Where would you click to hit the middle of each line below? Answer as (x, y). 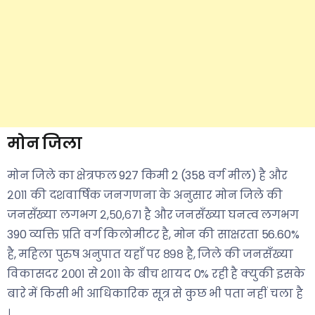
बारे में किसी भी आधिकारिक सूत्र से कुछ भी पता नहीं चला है (155, 294)
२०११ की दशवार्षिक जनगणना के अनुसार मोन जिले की (145, 195)
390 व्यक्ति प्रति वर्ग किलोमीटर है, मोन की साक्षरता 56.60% (153, 234)
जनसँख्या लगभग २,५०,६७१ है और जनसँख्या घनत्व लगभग (153, 215)
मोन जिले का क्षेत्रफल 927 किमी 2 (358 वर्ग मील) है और (147, 175)
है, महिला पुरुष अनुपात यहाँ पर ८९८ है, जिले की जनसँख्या (150, 254)
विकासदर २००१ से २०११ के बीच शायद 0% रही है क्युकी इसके (156, 274)
